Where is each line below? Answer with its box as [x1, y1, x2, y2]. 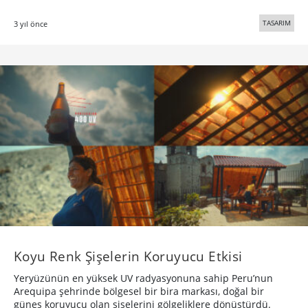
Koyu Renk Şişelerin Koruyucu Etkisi [14, 247, 243, 266]
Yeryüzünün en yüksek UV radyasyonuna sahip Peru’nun [14, 272, 273, 285]
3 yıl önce [14, 18, 47, 29]
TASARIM [263, 17, 291, 27]
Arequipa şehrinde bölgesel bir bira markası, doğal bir [14, 285, 264, 298]
